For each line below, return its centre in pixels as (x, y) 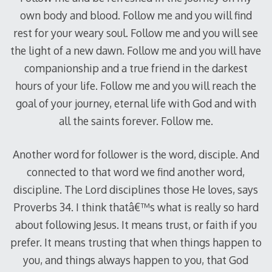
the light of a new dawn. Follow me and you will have (136, 50)
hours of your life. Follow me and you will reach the (136, 85)
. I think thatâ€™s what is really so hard (165, 207)
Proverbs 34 (42, 207)
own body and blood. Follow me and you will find (136, 15)
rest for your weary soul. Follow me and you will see (136, 32)
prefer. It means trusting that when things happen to (136, 243)
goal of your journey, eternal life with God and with (136, 103)
